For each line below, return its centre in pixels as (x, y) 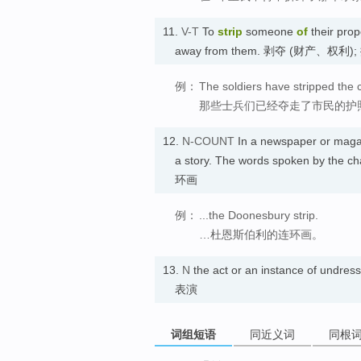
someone (270, 32)
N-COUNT (208, 141)
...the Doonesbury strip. (259, 216)
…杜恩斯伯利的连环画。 (261, 235)
